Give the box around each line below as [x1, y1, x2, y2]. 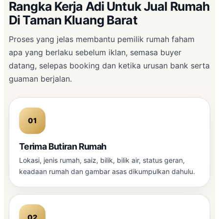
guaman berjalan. [9, 73, 72, 84]
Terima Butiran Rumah [19, 141, 107, 152]
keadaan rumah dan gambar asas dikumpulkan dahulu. [19, 167, 195, 175]
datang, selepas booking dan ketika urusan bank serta [9, 60, 210, 70]
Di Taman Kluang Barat [9, 12, 137, 27]
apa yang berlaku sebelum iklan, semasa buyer [9, 47, 181, 57]
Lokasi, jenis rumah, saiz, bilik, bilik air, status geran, [19, 155, 185, 164]
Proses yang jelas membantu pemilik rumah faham [9, 34, 195, 44]
